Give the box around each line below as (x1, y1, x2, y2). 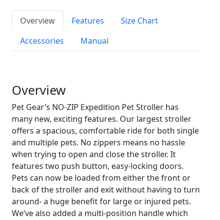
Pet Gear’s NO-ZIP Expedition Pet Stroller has (12, 102, 179, 112)
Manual (81, 35, 109, 46)
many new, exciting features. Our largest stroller (12, 113, 192, 124)
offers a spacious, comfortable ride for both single (12, 125, 199, 136)
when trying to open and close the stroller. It (12, 149, 176, 160)
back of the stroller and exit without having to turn (12, 184, 200, 195)
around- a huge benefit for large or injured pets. (12, 196, 191, 207)
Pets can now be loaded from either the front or (12, 172, 191, 183)
